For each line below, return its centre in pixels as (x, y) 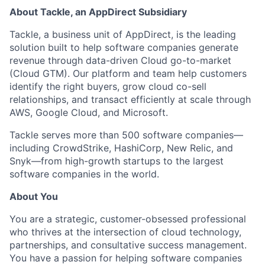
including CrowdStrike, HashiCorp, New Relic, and (121, 148)
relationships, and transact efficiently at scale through (130, 99)
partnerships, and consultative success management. (128, 245)
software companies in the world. (84, 174)
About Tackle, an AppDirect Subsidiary (98, 12)
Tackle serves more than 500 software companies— (126, 135)
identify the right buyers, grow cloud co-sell (108, 86)
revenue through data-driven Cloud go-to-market (120, 60)
